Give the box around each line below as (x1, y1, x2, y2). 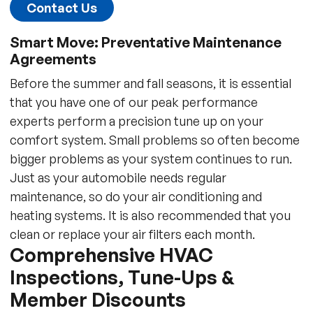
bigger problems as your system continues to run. (9, 150, 292, 166)
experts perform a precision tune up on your (9, 112, 263, 129)
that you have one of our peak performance (9, 94, 258, 110)
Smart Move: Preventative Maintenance (9, 33, 282, 51)
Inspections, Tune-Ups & (9, 265, 235, 289)
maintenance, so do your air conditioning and (9, 188, 262, 204)
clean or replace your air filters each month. (9, 226, 255, 242)
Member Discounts (9, 287, 186, 311)
